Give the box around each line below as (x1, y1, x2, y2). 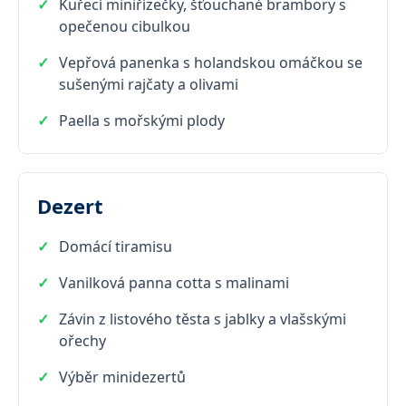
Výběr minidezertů (59, 366, 186, 387)
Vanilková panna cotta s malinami (59, 272, 289, 293)
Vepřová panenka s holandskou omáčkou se (59, 52, 362, 72)
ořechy (59, 330, 106, 351)
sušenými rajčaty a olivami (59, 73, 238, 94)
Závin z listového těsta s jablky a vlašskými (59, 308, 346, 329)
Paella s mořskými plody (59, 110, 225, 130)
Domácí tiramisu (59, 236, 172, 256)
